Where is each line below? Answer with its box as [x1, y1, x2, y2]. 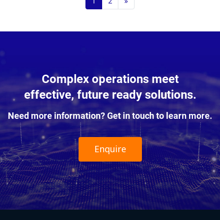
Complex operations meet [41, 71, 179, 86]
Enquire [94, 143, 126, 156]
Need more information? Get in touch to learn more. [8, 110, 212, 121]
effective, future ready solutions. [24, 86, 196, 102]
